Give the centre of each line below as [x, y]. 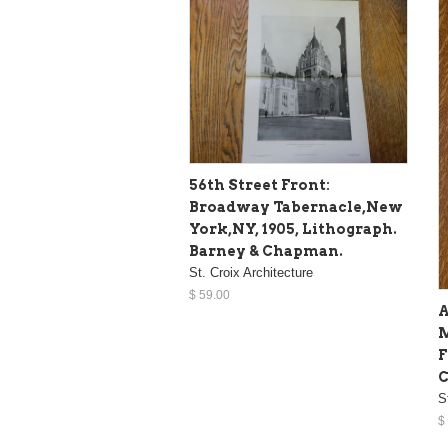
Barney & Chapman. [266, 250]
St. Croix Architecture [251, 272]
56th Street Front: [259, 184]
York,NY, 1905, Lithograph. [293, 228]
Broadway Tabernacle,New [296, 206]
